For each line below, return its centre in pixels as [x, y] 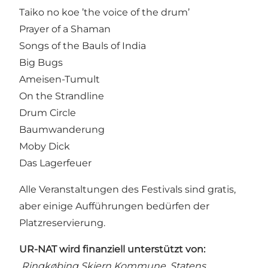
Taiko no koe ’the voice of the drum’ [104, 12]
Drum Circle [48, 112]
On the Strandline [62, 96]
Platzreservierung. [62, 223]
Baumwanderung [62, 129]
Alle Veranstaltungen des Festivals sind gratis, [127, 189]
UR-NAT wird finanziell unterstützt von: [112, 249]
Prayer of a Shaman [65, 29]
